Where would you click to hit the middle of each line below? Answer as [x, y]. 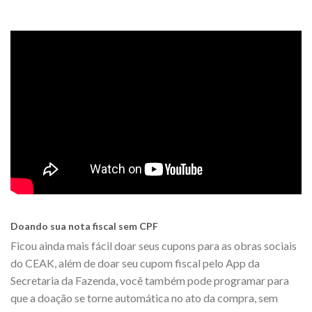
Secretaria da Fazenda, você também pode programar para [150, 280]
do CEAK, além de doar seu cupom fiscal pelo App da [135, 263]
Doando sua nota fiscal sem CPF [84, 226]
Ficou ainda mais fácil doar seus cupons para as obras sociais [154, 245]
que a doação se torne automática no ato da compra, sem [144, 297]
